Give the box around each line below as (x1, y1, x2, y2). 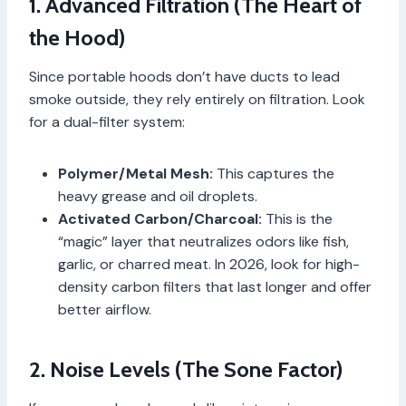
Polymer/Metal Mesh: (58, 164, 213, 184)
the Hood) (29, 24, 125, 52)
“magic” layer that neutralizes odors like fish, (58, 232, 349, 252)
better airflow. (58, 300, 151, 320)
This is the (262, 209, 333, 229)
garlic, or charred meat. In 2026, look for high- (58, 255, 360, 275)
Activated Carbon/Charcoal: (58, 209, 262, 229)
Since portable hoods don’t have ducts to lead (29, 67, 340, 87)
